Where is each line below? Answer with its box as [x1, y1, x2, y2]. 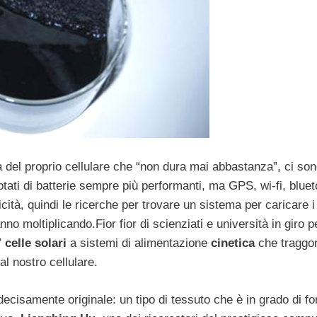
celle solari [5, 236, 67, 250]
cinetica [211, 236, 255, 250]
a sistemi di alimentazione [67, 236, 211, 250]
